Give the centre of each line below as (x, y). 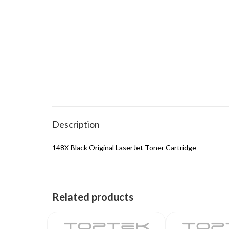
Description (76, 124)
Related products (93, 197)
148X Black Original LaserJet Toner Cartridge (124, 147)
